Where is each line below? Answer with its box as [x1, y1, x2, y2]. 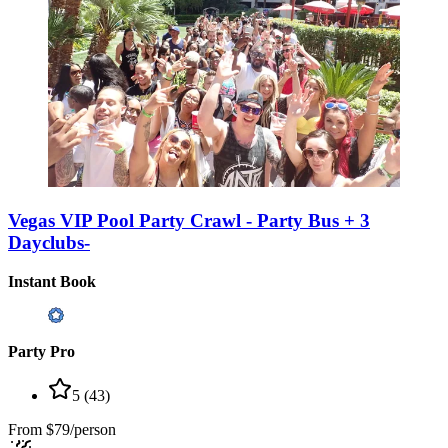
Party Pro [8, 342, 75, 360]
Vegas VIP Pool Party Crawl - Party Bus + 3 [8, 209, 370, 231]
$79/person [46, 420, 116, 438]
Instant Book [8, 272, 96, 290]
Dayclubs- [8, 231, 90, 253]
